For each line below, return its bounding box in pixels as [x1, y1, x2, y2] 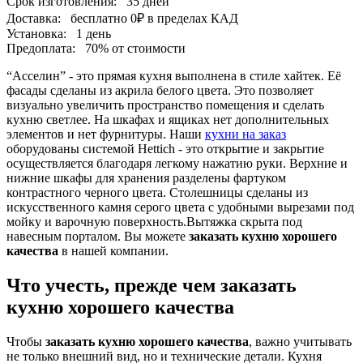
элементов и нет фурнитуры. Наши [6, 127, 205, 141]
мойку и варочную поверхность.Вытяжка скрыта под [6, 215, 302, 228]
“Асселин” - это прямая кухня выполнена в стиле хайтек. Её [6, 69, 341, 83]
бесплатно [70, 11, 127, 25]
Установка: [6, 27, 66, 41]
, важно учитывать [249, 334, 352, 348]
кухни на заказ [205, 127, 286, 141]
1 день [76, 27, 111, 41]
